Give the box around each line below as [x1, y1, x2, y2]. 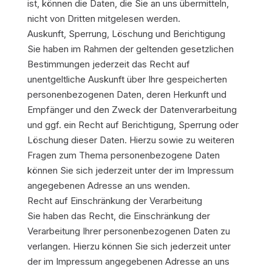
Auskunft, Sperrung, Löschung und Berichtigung [27, 28, 225, 39]
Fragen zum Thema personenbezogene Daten [27, 149, 220, 161]
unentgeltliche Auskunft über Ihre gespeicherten [27, 73, 227, 85]
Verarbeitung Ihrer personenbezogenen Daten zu [27, 225, 230, 237]
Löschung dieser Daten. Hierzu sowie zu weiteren [27, 134, 234, 146]
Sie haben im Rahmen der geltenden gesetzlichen [27, 43, 234, 55]
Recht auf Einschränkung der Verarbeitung [27, 195, 202, 206]
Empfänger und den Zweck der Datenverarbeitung [27, 104, 237, 115]
